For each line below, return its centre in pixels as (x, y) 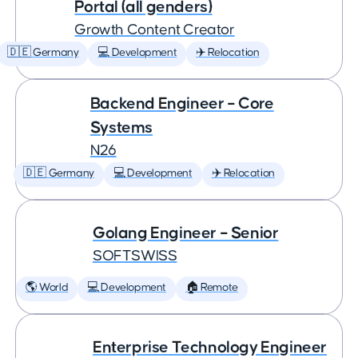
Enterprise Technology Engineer (210, 347)
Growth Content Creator (155, 30)
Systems (121, 127)
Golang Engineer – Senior (186, 233)
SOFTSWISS (135, 256)
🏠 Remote (212, 288)
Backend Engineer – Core (182, 103)
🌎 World (47, 288)
